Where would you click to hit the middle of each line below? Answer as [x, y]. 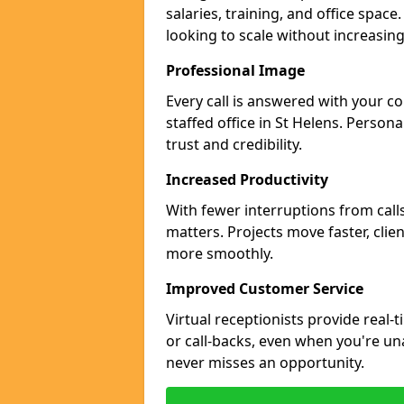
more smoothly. [220, 253]
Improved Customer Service [265, 289]
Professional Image [235, 70]
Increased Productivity [247, 179]
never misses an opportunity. [265, 363]
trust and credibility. [234, 144]
